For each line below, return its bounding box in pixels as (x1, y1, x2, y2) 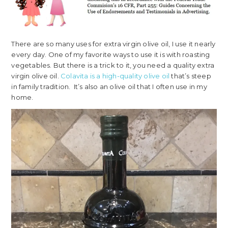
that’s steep (169, 72, 211, 80)
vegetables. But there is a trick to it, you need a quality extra (11, 61, 215, 70)
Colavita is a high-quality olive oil (61, 72, 170, 80)
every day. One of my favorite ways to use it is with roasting (11, 50, 210, 59)
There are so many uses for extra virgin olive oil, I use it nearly (11, 40, 216, 48)
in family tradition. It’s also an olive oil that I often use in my (11, 82, 207, 91)
